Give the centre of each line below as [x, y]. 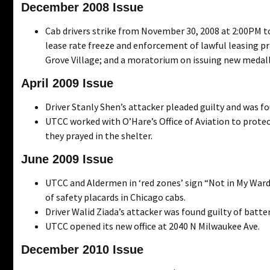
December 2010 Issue [82, 249]
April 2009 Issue [67, 83]
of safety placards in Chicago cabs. [115, 197]
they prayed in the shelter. [99, 135]
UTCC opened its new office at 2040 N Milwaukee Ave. [152, 226]
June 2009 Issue [67, 159]
